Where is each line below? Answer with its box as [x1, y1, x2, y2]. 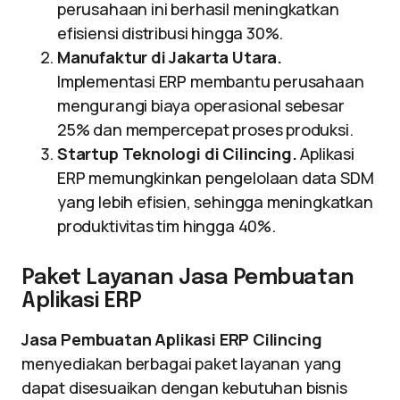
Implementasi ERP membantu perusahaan [57, 71, 364, 92]
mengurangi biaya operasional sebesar [57, 95, 345, 116]
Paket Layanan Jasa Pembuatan [21, 267, 354, 289]
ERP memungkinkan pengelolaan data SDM [57, 167, 374, 188]
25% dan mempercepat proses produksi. [57, 119, 354, 140]
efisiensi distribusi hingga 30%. [57, 22, 284, 44]
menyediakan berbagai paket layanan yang [21, 353, 341, 374]
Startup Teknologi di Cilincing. [57, 143, 297, 164]
